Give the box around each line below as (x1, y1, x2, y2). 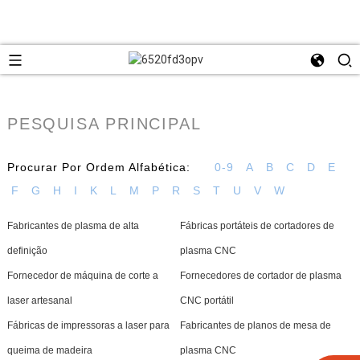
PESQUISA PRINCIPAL (6, 114, 202, 133)
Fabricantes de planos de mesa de (179, 319, 331, 331)
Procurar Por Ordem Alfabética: (6, 160, 190, 174)
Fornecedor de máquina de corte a (6, 269, 158, 281)
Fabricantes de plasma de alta (6, 219, 139, 231)
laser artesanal (6, 294, 72, 306)
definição (6, 244, 47, 256)
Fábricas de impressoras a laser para (6, 319, 170, 331)
